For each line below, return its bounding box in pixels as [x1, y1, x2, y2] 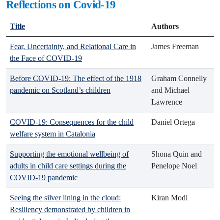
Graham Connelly [151, 74, 207, 82]
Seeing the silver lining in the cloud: [10, 193, 121, 202]
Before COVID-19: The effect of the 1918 [10, 74, 141, 82]
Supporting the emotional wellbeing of [10, 150, 129, 158]
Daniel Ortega [151, 118, 195, 126]
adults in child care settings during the [10, 162, 126, 170]
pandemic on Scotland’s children [10, 86, 110, 94]
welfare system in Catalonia [10, 130, 95, 138]
